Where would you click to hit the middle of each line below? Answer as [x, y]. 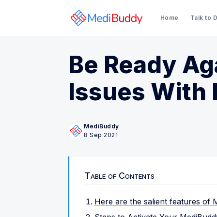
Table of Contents [120, 176]
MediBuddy [101, 126]
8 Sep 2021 [101, 135]
